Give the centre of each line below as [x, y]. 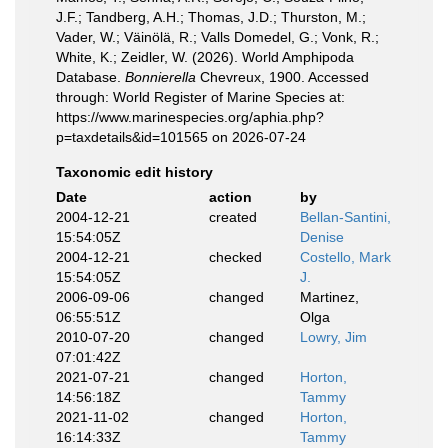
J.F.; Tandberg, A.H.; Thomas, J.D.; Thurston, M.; [211, 17]
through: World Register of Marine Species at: [200, 97]
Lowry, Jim [333, 337]
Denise [322, 237]
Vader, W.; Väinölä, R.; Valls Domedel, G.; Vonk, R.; [217, 37]
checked [235, 257]
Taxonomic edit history [134, 172]
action [230, 197]
